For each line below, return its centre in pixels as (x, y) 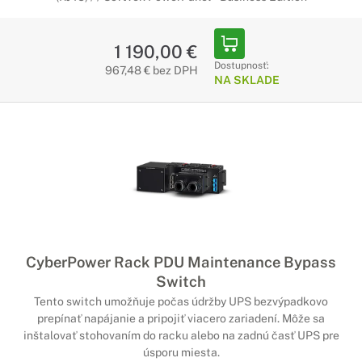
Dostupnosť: (241, 65)
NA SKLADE (246, 80)
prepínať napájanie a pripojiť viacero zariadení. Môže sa (181, 318)
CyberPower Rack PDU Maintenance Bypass (181, 262)
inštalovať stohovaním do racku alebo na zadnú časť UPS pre (181, 335)
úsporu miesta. (181, 352)
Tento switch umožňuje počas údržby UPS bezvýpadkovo (181, 301)
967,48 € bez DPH (151, 70)
